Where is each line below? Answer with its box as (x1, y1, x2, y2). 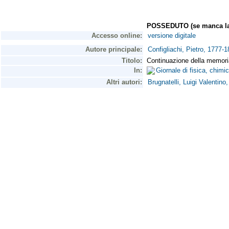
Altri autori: (106, 78, 142, 86)
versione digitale (148, 32, 196, 39)
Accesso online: (91, 32, 142, 39)
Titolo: (122, 57, 142, 64)
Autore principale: (85, 45, 142, 53)
